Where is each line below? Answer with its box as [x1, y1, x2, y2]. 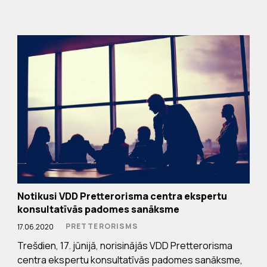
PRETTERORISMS [65, 221, 139, 232]
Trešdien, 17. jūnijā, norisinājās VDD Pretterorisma [17, 239, 232, 253]
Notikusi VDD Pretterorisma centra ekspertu [17, 190, 227, 203]
